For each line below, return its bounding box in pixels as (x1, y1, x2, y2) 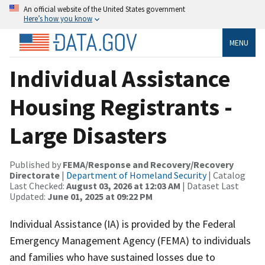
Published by (9, 158, 63, 170)
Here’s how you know (24, 14, 92, 23)
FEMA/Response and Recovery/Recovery (63, 158, 234, 170)
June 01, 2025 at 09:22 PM (47, 190, 153, 202)
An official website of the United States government (24, 4, 185, 14)
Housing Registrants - (9, 92, 232, 122)
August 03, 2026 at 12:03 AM (66, 179, 180, 192)
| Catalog (206, 169, 245, 181)
